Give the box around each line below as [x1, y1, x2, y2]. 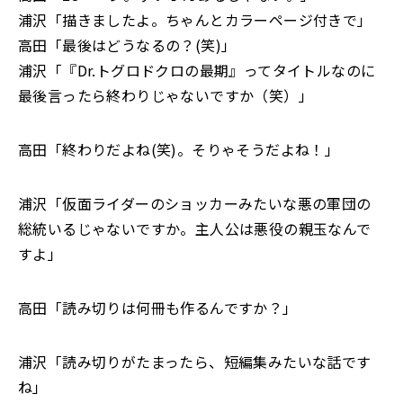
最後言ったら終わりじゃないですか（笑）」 [18, 85, 313, 106]
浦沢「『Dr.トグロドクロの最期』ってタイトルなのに [18, 59, 376, 81]
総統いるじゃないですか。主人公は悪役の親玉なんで [18, 218, 372, 239]
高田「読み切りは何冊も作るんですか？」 [18, 297, 298, 318]
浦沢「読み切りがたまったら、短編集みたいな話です [18, 351, 372, 372]
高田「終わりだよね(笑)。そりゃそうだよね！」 [18, 139, 340, 160]
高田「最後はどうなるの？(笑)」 [18, 34, 237, 56]
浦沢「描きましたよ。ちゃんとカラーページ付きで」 [18, 9, 372, 31]
